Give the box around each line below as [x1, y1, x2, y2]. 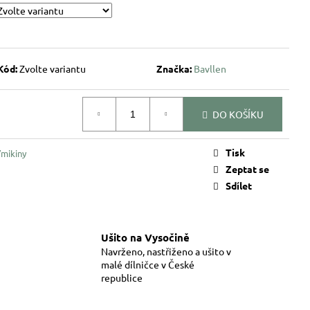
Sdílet [226, 179, 252, 192]
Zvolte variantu [19, 62, 86, 75]
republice [100, 271, 143, 284]
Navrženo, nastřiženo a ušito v [100, 244, 231, 257]
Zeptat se [226, 163, 269, 176]
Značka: [156, 62, 194, 75]
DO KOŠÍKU [212, 107, 264, 120]
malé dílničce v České [100, 257, 194, 271]
